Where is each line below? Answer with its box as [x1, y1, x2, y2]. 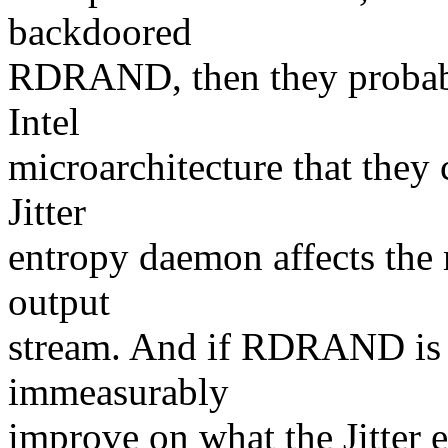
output [8, 280, 110, 324]
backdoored [8, 10, 192, 54]
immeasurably [8, 370, 229, 414]
